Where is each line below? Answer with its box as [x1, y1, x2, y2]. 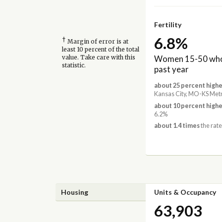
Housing [61, 188, 89, 197]
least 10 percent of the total [61, 46, 139, 54]
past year [154, 64, 189, 75]
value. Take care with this [61, 54, 135, 61]
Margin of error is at [65, 38, 128, 46]
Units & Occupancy [154, 188, 216, 197]
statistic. [61, 62, 86, 69]
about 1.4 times [154, 121, 200, 129]
